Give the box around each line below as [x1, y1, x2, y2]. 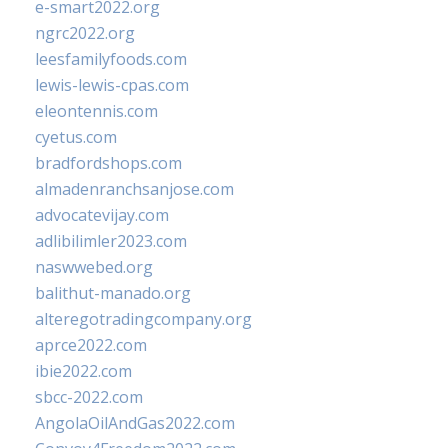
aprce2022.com [35, 334, 147, 356]
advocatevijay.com [35, 204, 169, 226]
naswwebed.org [35, 256, 153, 278]
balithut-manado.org [35, 282, 191, 304]
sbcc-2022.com [35, 386, 143, 408]
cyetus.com [35, 126, 117, 148]
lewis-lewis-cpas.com [35, 74, 189, 96]
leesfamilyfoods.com [35, 48, 187, 70]
